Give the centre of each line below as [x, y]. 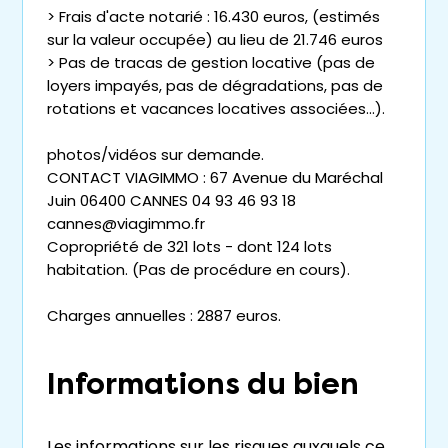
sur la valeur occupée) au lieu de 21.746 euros [215, 39]
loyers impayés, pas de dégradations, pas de [215, 85]
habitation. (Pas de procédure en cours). [198, 269]
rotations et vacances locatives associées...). [216, 108]
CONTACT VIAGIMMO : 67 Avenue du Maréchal [215, 177]
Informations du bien [203, 384]
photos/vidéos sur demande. [155, 154]
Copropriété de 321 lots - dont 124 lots [189, 246]
